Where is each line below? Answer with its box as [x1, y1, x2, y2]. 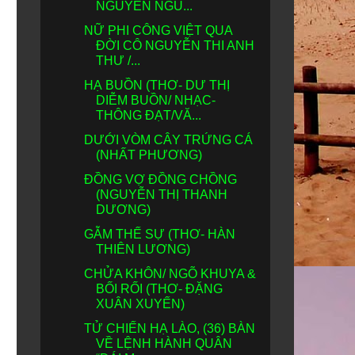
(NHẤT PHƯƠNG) [95, 148, 202, 162]
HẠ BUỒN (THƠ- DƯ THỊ [83, 78, 230, 92]
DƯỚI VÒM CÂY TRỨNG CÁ [83, 133, 253, 147]
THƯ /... [95, 54, 140, 67]
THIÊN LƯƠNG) [95, 242, 190, 256]
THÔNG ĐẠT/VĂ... [95, 109, 201, 122]
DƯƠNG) [95, 203, 151, 216]
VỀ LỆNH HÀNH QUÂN [95, 337, 232, 350]
